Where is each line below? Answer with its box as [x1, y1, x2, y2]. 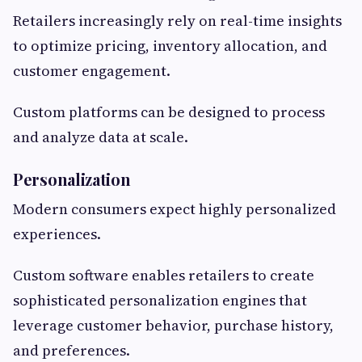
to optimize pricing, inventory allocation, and [13, 36, 327, 57]
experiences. [13, 224, 101, 245]
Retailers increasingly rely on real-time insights [13, 11, 342, 32]
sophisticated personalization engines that [13, 290, 307, 311]
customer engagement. [13, 61, 170, 82]
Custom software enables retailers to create [13, 265, 314, 286]
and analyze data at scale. [13, 127, 188, 148]
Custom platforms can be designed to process [13, 102, 325, 123]
